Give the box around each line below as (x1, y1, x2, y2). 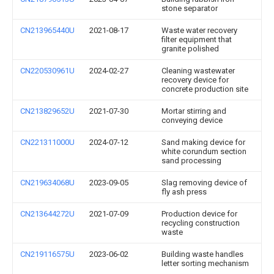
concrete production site (161, 84, 248, 94)
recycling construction (161, 218, 240, 228)
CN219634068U (20, 178, 75, 187)
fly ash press (161, 187, 207, 196)
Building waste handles (161, 250, 243, 259)
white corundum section (161, 147, 246, 156)
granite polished (161, 44, 219, 53)
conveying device (161, 116, 223, 125)
